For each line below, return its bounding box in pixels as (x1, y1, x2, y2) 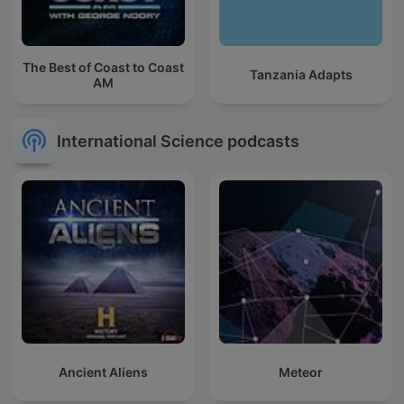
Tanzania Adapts (249, 67, 353, 83)
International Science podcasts (57, 131, 299, 151)
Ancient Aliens (59, 364, 148, 381)
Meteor (279, 364, 323, 381)
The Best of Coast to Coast (23, 59, 184, 75)
